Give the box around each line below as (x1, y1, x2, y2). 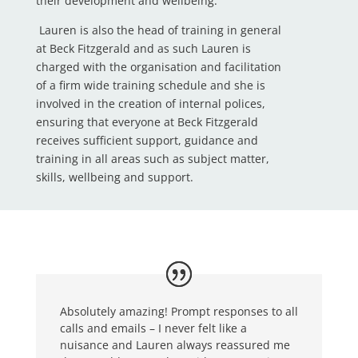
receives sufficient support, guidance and (35, 133, 258, 149)
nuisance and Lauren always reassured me (59, 337, 290, 353)
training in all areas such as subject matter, (35, 151, 269, 167)
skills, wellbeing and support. (35, 169, 197, 185)
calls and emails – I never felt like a (59, 320, 247, 336)
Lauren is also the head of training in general (35, 22, 281, 38)
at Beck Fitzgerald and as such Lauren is (35, 41, 251, 57)
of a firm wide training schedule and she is (35, 78, 265, 93)
